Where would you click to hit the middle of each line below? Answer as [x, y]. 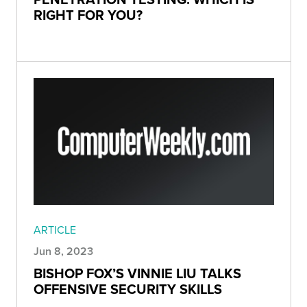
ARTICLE [55, 229]
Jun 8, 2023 [63, 251]
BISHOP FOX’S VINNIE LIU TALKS [137, 273]
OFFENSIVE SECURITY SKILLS [128, 288]
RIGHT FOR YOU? [88, 15]
